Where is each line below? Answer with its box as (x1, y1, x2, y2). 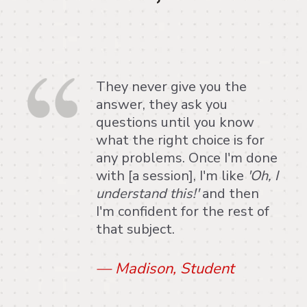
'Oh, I (247, 167, 278, 185)
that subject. (96, 220, 178, 238)
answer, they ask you (96, 95, 228, 114)
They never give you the (96, 77, 247, 96)
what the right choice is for (96, 131, 265, 149)
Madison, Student (115, 258, 238, 279)
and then (199, 184, 259, 203)
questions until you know (96, 113, 254, 132)
